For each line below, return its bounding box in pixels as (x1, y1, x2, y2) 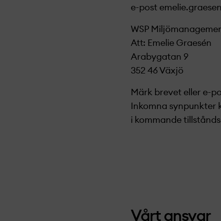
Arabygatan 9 (131, 52, 188, 61)
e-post (131, 3, 157, 12)
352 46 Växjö (131, 66, 184, 75)
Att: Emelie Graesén (131, 38, 212, 47)
